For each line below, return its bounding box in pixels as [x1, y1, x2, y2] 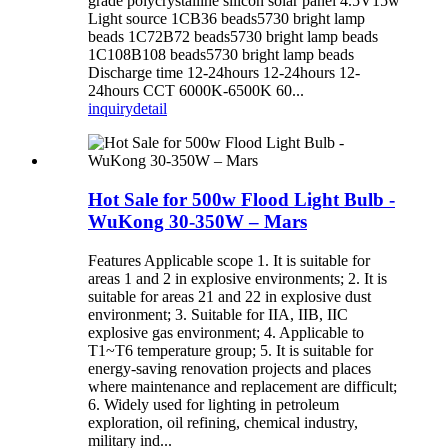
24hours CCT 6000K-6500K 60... [88, 82, 304, 100]
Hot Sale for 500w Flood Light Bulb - [88, 189, 395, 210]
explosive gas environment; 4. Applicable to [88, 323, 364, 341]
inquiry [88, 100, 133, 118]
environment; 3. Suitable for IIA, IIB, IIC [88, 305, 348, 323]
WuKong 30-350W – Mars [88, 211, 307, 232]
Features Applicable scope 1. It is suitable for [88, 251, 370, 269]
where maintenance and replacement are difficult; [88, 377, 397, 395]
